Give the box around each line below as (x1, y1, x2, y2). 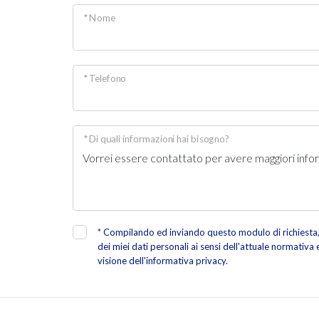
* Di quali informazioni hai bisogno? (83, 132, 229, 145)
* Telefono (83, 72, 126, 84)
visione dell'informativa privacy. (97, 255, 228, 266)
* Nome (83, 11, 115, 23)
